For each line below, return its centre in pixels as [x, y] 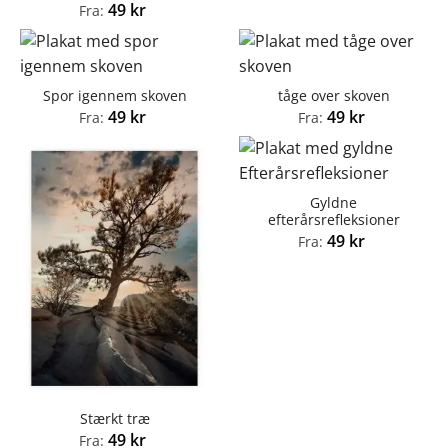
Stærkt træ [114, 418]
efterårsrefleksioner [333, 219]
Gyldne [333, 202]
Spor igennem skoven [114, 96]
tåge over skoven [333, 96]
